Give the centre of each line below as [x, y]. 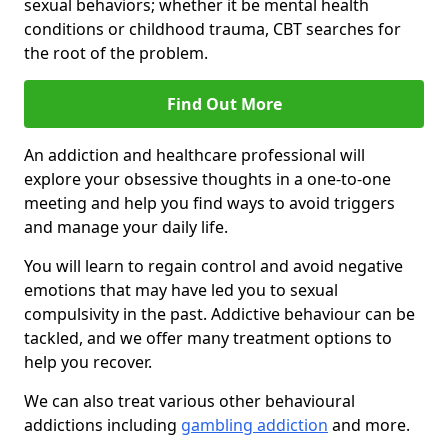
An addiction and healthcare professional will [194, 155]
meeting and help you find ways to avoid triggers [209, 203]
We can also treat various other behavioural [189, 401]
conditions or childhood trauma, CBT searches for [212, 29]
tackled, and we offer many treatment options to [208, 338]
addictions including [102, 425]
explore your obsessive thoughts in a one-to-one [207, 179]
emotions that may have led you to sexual [181, 290]
